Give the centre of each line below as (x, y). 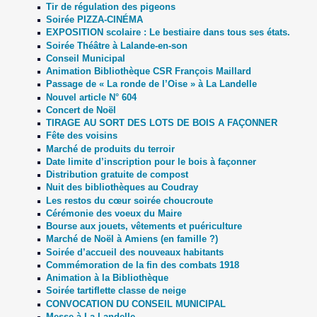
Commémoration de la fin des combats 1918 (142, 265)
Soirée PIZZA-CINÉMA (94, 20)
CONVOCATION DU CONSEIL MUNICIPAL (136, 304)
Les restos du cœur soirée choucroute (129, 200)
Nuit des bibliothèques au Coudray (122, 188)
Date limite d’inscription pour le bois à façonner (151, 161)
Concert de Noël (81, 110)
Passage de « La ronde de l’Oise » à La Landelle (151, 84)
